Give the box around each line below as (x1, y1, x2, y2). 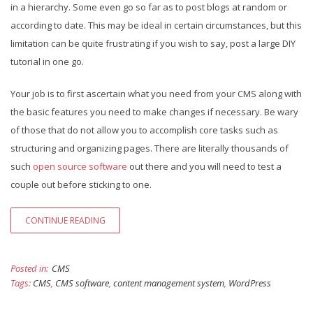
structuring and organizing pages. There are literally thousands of (10, 142, 289, 154)
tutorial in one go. (10, 55, 84, 68)
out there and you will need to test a (127, 160, 282, 173)
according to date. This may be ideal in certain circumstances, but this (10, 19, 302, 31)
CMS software (55, 277, 109, 289)
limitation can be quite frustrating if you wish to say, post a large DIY (10, 37, 296, 50)
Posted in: (10, 262, 48, 275)
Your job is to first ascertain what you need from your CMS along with (10, 87, 302, 100)
